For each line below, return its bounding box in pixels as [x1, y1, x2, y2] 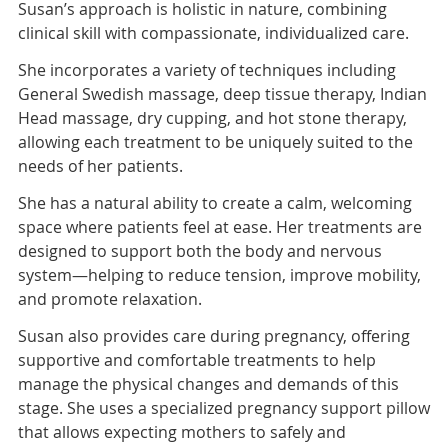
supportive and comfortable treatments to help [17, 349, 376, 372]
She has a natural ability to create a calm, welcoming [17, 192, 412, 215]
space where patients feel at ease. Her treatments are [17, 216, 422, 239]
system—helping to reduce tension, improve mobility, [17, 264, 421, 287]
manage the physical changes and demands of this [17, 373, 399, 396]
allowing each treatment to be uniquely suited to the [17, 131, 413, 154]
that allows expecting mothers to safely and [17, 421, 346, 444]
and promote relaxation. [17, 288, 202, 311]
